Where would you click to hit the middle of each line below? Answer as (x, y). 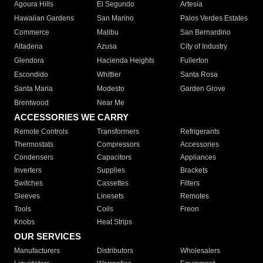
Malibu (108, 33)
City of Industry (203, 47)
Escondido (31, 75)
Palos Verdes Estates (214, 18)
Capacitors (114, 158)
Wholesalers (200, 251)
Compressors (119, 145)
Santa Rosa (199, 75)
